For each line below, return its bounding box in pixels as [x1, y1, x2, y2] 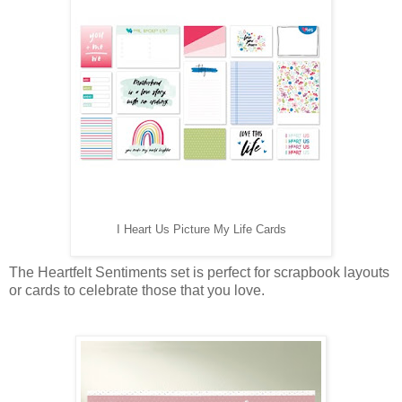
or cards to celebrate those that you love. [9, 282, 265, 298]
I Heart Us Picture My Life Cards [116, 223, 286, 236]
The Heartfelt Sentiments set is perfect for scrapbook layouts [9, 264, 389, 280]
